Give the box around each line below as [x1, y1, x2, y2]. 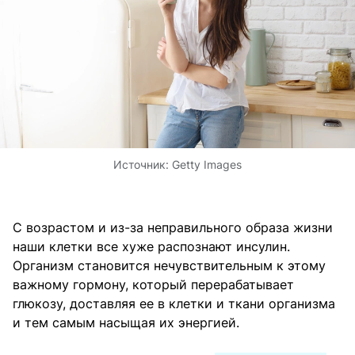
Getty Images [172, 158, 242, 172]
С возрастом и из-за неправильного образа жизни [13, 219, 333, 236]
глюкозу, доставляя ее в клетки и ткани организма [13, 296, 335, 312]
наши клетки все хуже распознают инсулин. [13, 239, 290, 255]
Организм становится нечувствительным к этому [13, 258, 326, 274]
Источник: [113, 158, 172, 172]
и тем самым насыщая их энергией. [13, 315, 239, 331]
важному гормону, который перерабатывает [13, 277, 294, 293]
